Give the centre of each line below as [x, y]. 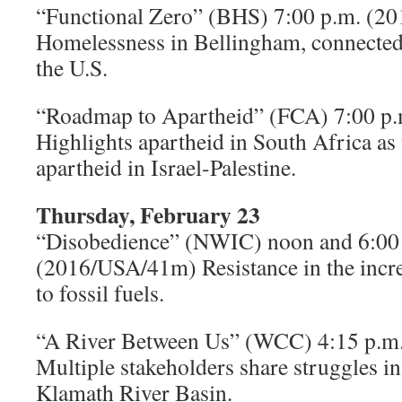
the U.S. [72, 67]
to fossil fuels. [100, 293]
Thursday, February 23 [148, 214]
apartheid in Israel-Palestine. [166, 167]
